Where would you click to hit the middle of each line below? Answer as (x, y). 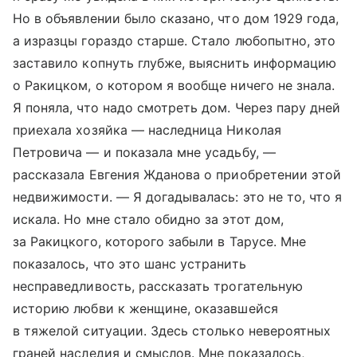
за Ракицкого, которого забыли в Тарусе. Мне (160, 241)
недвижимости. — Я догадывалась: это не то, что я (178, 196)
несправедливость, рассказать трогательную (158, 286)
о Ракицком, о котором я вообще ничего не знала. (174, 85)
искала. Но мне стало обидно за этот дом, (148, 219)
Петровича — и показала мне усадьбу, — (144, 152)
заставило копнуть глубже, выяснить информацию (175, 63)
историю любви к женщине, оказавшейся (145, 308)
